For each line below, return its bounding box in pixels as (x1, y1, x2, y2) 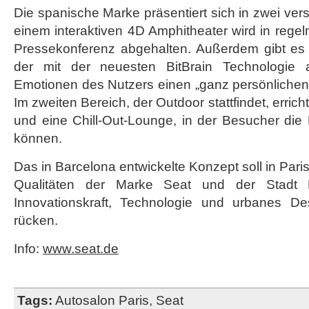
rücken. (14, 213, 58, 228)
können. (14, 131, 62, 146)
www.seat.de (43, 241, 119, 256)
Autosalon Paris (55, 293, 149, 308)
